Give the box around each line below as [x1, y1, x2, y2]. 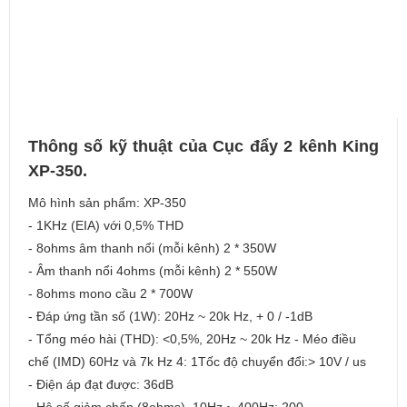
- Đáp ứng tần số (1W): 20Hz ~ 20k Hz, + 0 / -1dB [28, 309, 313, 323]
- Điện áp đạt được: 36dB [28, 377, 174, 392]
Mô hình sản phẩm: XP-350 [28, 195, 186, 210]
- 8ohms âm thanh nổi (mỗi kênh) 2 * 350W [28, 241, 276, 255]
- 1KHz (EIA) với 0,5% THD [28, 218, 184, 233]
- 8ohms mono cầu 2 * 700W [28, 286, 193, 301]
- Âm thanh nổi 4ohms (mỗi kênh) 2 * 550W [28, 263, 277, 278]
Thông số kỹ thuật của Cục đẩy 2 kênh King [28, 137, 379, 155]
